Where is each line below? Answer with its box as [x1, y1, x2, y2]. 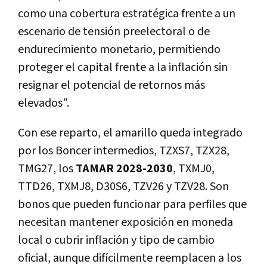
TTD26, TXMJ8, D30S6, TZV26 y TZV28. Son [18, 179, 229, 195]
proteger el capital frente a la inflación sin [18, 60, 228, 76]
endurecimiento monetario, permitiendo [18, 42, 221, 58]
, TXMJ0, [173, 161, 215, 177]
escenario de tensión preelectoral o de [18, 24, 210, 40]
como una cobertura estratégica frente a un [18, 6, 235, 22]
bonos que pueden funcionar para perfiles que [18, 197, 247, 213]
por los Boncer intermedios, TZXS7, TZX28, [18, 143, 229, 159]
